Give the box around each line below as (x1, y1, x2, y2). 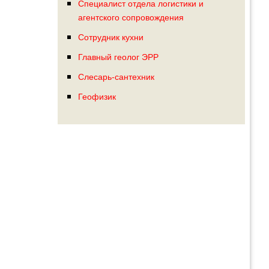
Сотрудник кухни (77, 30, 144, 43)
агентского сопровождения (77, 10, 184, 23)
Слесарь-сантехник (77, 70, 154, 83)
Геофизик (77, 89, 116, 103)
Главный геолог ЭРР (77, 50, 159, 63)
